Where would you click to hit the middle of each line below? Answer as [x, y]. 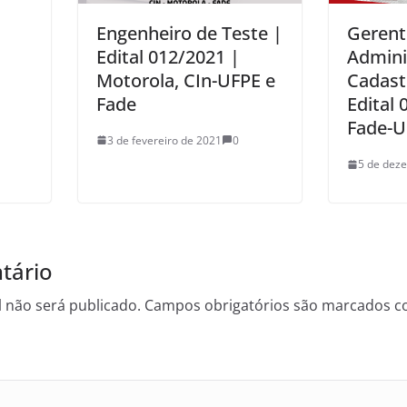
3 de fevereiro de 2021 [164, 140]
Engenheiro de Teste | [189, 33]
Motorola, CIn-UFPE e [186, 80]
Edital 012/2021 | [168, 56]
